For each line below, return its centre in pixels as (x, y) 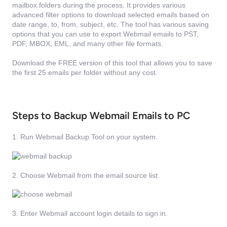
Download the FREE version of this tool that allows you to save (112, 63)
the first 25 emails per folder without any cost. (85, 72)
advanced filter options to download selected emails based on (111, 14)
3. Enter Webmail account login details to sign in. (90, 213)
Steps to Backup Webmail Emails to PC (101, 116)
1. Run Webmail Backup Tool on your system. (85, 137)
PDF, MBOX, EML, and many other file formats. (88, 43)
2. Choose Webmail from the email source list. (86, 175)
